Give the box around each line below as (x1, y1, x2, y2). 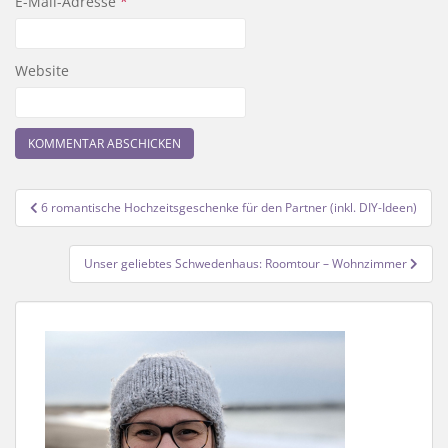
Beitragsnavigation (14, 185, 235, 218)
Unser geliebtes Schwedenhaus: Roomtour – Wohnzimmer (84, 255, 410, 273)
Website (15, 61, 69, 81)
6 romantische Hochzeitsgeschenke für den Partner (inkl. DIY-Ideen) (41, 199, 417, 217)
